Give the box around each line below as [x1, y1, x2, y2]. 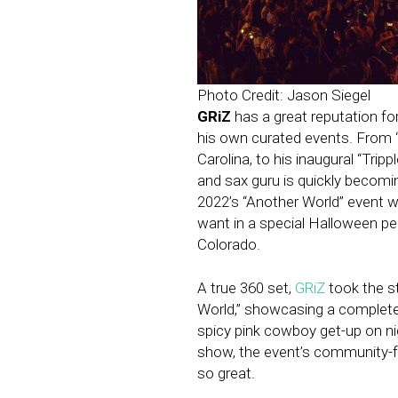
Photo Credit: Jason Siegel [197, 85, 370, 104]
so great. [197, 363, 259, 382]
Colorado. [197, 235, 260, 253]
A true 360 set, [197, 278, 295, 297]
